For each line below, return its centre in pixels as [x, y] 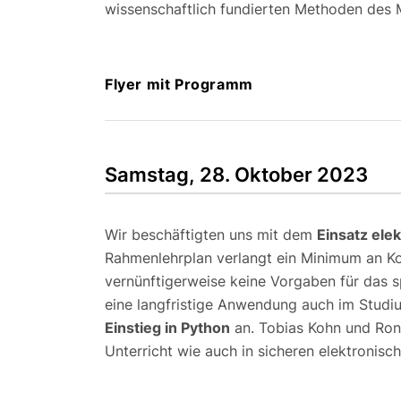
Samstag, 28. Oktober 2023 [236, 174]
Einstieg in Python [167, 327]
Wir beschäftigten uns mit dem [211, 234]
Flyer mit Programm [179, 84]
